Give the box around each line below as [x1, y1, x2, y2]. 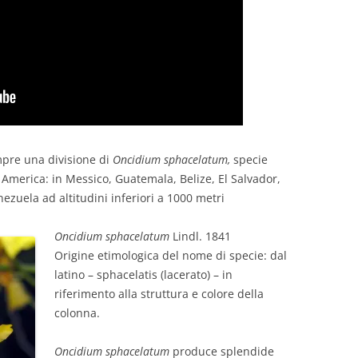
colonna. [54, 305, 100, 320]
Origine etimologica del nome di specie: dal [54, 248, 287, 263]
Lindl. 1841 [169, 229, 231, 244]
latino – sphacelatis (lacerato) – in [54, 267, 233, 282]
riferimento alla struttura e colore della [54, 286, 264, 301]
